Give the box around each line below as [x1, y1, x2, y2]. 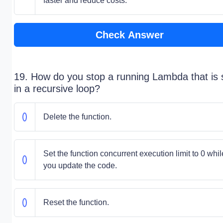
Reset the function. [43, 198, 109, 207]
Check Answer [95, 29, 164, 40]
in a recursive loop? [14, 83, 100, 94]
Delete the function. [43, 112, 111, 121]
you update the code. [43, 161, 117, 170]
